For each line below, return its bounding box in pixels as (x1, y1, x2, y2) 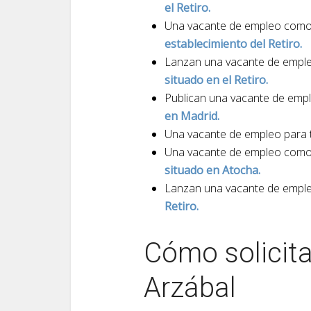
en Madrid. (165, 108, 219, 124)
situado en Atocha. (165, 162, 260, 178)
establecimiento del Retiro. (165, 36, 302, 51)
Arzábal (144, 271, 236, 304)
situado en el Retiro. (165, 72, 268, 87)
